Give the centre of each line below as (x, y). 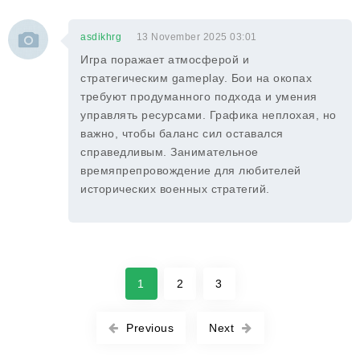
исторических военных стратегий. (175, 189)
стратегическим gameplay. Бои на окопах (196, 78)
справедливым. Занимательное (170, 152)
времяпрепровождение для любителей (191, 170)
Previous (150, 328)
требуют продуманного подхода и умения (199, 96)
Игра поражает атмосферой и (165, 59)
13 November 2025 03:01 (196, 37)
